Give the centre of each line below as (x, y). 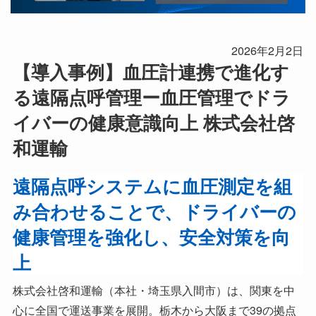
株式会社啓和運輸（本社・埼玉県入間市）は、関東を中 (153, 290)
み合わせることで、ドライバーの (154, 212)
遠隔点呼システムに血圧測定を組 (152, 186)
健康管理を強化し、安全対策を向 (151, 237)
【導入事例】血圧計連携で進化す (151, 72)
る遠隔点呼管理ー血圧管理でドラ (151, 97)
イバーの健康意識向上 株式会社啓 (153, 123)
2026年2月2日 (268, 50)
